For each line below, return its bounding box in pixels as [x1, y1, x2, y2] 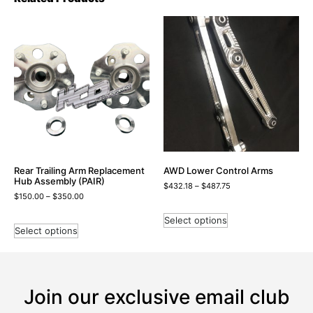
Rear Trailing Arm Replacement [14, 164, 145, 176]
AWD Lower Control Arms [163, 164, 273, 176]
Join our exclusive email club [23, 285, 290, 310]
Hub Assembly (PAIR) [14, 175, 105, 187]
